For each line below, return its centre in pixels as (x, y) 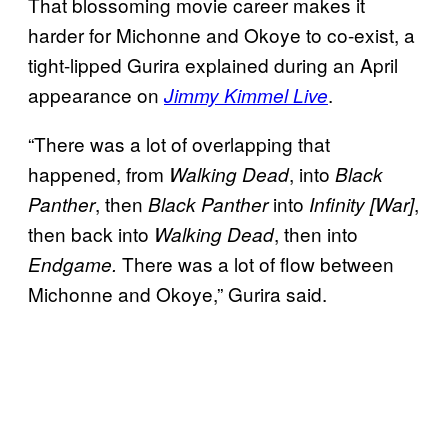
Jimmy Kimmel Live (246, 94)
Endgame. (72, 263)
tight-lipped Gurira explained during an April (213, 64)
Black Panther (208, 203)
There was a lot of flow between (255, 263)
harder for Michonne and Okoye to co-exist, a (221, 34)
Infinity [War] (361, 203)
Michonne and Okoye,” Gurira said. (177, 293)
